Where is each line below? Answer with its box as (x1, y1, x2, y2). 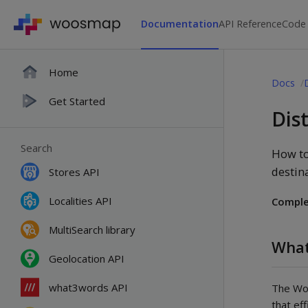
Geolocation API (49, 252, 124, 265)
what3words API (49, 280, 128, 294)
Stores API (49, 165, 100, 179)
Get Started (49, 93, 105, 108)
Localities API (49, 194, 112, 208)
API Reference (219, 17, 282, 30)
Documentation (141, 17, 219, 30)
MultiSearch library (49, 223, 135, 236)
